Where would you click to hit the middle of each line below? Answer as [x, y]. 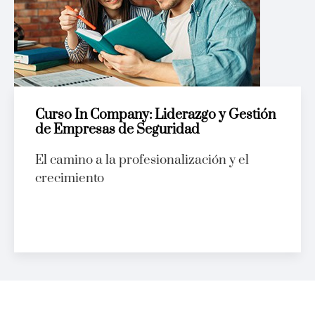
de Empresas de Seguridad [117, 130]
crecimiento [70, 179]
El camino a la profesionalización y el [142, 160]
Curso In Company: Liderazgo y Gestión [155, 115]
